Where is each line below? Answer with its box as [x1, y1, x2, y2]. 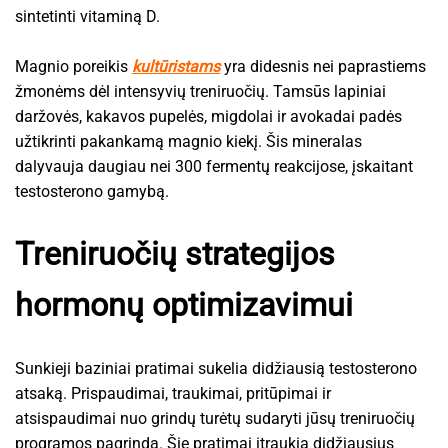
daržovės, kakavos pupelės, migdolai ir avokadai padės [15, 106, 402, 126]
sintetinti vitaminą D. [15, 6, 160, 26]
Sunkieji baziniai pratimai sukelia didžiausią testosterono [15, 358, 417, 378]
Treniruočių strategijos [15, 234, 335, 273]
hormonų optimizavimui [15, 285, 353, 324]
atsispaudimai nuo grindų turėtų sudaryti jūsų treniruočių [15, 408, 415, 428]
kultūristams [132, 56, 220, 76]
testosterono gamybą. [15, 181, 169, 201]
